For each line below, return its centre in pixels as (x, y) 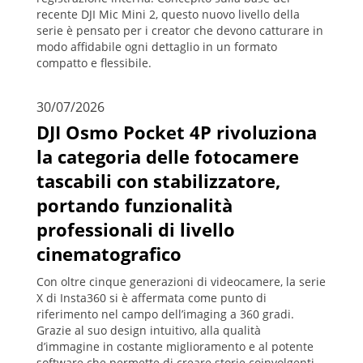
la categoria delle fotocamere (168, 156)
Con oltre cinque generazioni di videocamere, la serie (181, 282)
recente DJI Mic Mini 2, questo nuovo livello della (168, 14)
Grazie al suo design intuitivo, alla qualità (149, 330)
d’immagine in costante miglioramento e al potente (175, 346)
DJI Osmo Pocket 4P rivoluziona (177, 132)
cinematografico (109, 254)
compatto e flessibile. (94, 63)
